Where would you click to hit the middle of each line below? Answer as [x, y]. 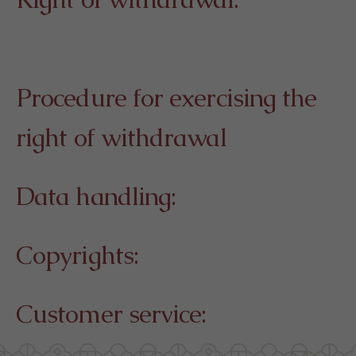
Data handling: [96, 196]
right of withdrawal [121, 137]
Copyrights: [77, 255]
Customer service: [111, 313]
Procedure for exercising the [166, 97]
